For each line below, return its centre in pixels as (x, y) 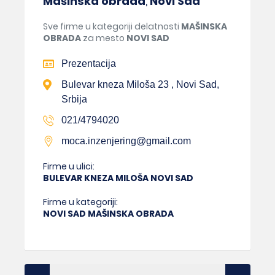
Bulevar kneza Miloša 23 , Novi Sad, (140, 85)
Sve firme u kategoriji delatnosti (112, 27)
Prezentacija (89, 64)
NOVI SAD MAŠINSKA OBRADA (108, 214)
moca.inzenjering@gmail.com (126, 141)
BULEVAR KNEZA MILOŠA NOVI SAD (118, 178)
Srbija (74, 99)
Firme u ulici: (69, 167)
